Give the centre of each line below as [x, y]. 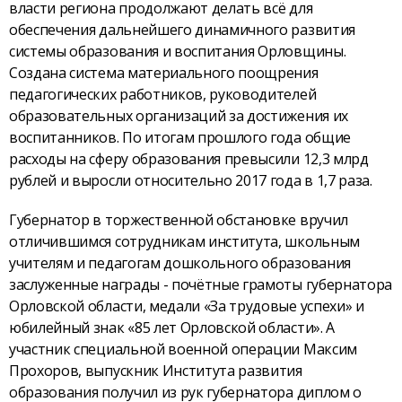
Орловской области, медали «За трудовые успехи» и [187, 306]
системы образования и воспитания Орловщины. [178, 51]
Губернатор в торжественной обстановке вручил [179, 220]
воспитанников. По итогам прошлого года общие [180, 137]
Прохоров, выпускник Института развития [156, 371]
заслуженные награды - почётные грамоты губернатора [201, 285]
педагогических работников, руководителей [163, 94]
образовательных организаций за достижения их [179, 115]
